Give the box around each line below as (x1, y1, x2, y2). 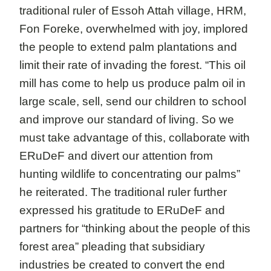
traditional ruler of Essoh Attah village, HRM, (19, 4, 246, 17)
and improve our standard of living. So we (19, 113, 234, 126)
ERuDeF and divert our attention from (19, 149, 213, 162)
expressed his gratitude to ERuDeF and (19, 204, 225, 217)
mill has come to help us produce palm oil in (19, 77, 246, 90)
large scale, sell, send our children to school (19, 95, 246, 108)
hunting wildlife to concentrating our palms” (19, 168, 240, 180)
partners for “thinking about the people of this (19, 222, 250, 235)
